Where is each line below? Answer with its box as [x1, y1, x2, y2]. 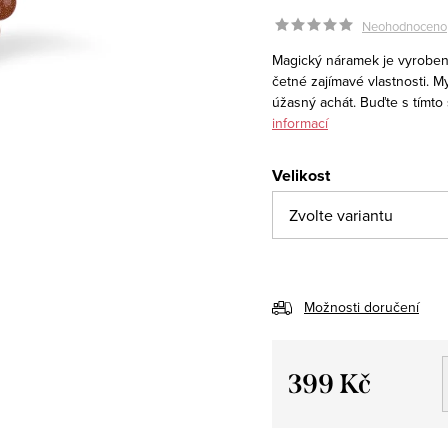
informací [272, 112, 328, 133]
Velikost [272, 163, 330, 187]
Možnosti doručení [304, 296, 419, 317]
